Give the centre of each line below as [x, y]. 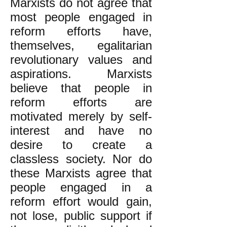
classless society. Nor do [81, 159]
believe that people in [81, 88]
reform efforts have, [81, 31]
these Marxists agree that [81, 173]
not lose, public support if [81, 216]
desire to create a [81, 145]
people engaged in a [81, 187]
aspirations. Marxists [81, 74]
